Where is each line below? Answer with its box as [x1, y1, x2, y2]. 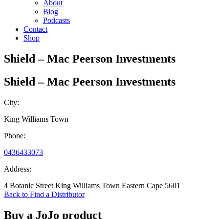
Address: [4, 164, 31, 173]
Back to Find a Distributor [4, 190, 85, 198]
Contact [23, 25, 47, 33]
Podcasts [43, 16, 70, 24]
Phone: [4, 131, 25, 140]
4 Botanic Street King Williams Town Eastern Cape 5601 [4, 181, 180, 190]
